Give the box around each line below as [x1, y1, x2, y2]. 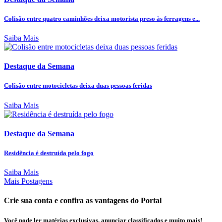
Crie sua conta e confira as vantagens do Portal [4, 196, 162, 205]
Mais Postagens [4, 177, 53, 186]
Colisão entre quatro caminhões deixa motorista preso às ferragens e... [4, 14, 200, 22]
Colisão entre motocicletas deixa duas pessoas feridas [4, 82, 152, 90]
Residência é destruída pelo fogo [4, 149, 94, 157]
